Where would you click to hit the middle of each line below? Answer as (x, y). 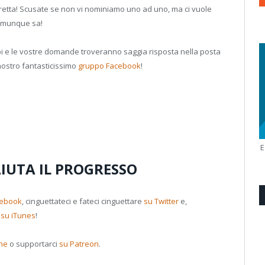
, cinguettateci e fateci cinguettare (83, 201)
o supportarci (33, 243)
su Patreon (79, 243)
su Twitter (161, 201)
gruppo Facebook (109, 66)
